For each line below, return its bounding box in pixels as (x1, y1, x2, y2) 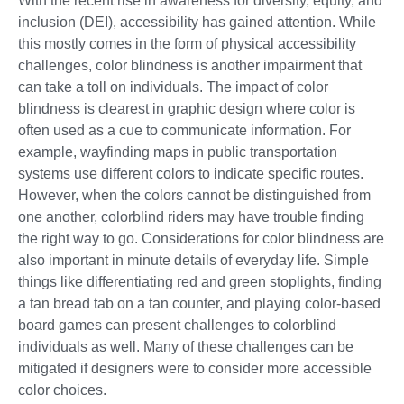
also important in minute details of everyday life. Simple (18, 252, 369, 269)
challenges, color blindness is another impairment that (18, 58, 362, 74)
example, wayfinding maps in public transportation (18, 144, 337, 161)
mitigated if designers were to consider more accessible (18, 361, 372, 377)
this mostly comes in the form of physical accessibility (18, 36, 356, 52)
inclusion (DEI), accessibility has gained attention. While (18, 14, 376, 31)
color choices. (18, 382, 106, 399)
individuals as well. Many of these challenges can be (18, 339, 353, 355)
